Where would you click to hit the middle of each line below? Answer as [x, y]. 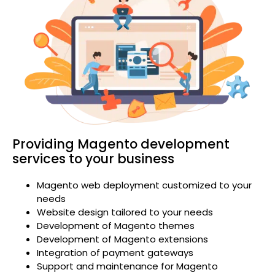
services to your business [93, 159]
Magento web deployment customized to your [144, 185]
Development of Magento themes [116, 226]
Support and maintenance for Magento [127, 266]
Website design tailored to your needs [125, 212]
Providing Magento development [121, 144]
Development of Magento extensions [122, 239]
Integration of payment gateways [115, 253]
